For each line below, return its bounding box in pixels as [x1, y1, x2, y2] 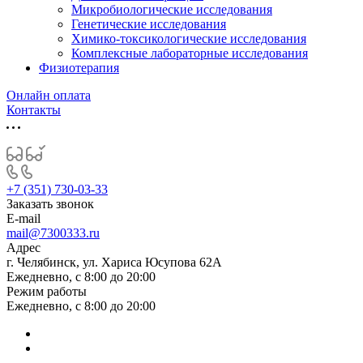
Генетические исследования [71, 17, 226, 31]
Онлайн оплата [6, 88, 91, 102]
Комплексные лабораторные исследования [71, 46, 308, 60]
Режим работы [6, 284, 87, 298]
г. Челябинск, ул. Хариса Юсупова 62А [6, 255, 222, 269]
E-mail [6, 211, 41, 225]
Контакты [6, 103, 61, 117]
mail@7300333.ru [6, 226, 100, 240]
